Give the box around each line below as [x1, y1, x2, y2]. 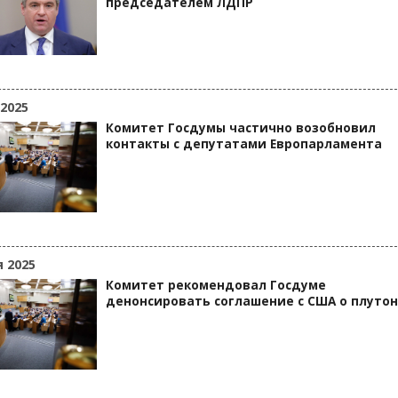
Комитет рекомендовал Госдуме [106, 277, 326, 293]
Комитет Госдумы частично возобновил [106, 120, 376, 136]
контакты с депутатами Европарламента [106, 136, 382, 152]
